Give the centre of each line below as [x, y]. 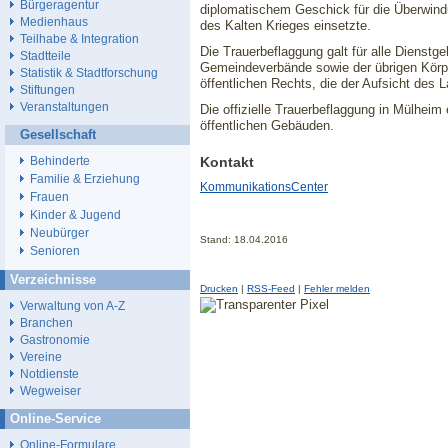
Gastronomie [55, 340]
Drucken [219, 288]
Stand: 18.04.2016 [244, 239]
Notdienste [49, 374]
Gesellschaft [58, 135]
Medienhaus [54, 22]
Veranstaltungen [64, 107]
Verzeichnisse [53, 280]
